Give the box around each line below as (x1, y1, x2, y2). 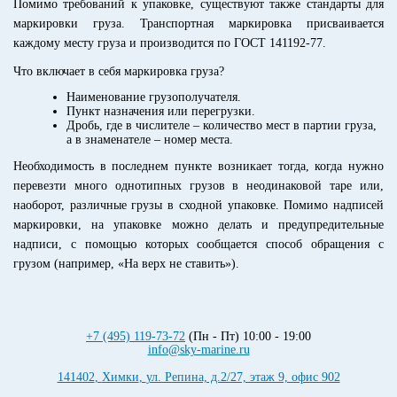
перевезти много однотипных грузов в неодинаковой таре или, (13, 179, 384, 192)
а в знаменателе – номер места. (66, 133, 233, 146)
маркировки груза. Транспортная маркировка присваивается (13, 17, 384, 30)
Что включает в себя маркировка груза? (13, 65, 224, 78)
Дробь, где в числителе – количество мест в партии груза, (66, 119, 377, 132)
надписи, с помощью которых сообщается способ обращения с (13, 237, 384, 251)
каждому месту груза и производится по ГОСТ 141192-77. (13, 36, 326, 50)
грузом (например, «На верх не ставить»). (13, 257, 239, 270)
